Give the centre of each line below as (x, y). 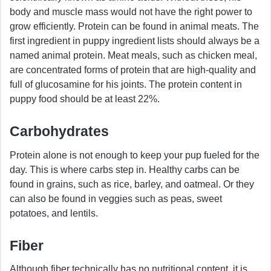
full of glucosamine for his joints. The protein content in (126, 85)
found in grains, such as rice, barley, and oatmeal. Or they (132, 184)
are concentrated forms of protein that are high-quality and (133, 70)
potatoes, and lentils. (54, 213)
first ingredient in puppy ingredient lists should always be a (135, 41)
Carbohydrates (59, 132)
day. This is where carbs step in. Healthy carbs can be (125, 169)
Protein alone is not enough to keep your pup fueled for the (135, 155)
